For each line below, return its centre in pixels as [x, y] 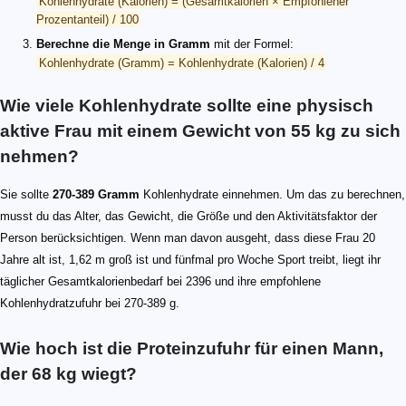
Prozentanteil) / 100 [87, 19]
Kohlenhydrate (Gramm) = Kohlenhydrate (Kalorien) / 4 [182, 63]
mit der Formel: [252, 44]
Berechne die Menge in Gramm [123, 44]
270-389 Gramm [96, 195]
